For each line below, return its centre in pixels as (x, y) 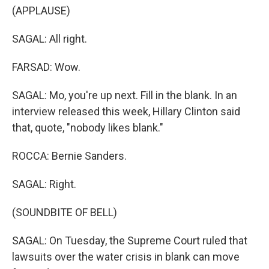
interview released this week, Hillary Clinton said (126, 111)
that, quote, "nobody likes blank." (88, 128)
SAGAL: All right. (50, 39)
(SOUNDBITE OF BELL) (65, 212)
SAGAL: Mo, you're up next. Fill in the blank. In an (125, 95)
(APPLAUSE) (41, 11)
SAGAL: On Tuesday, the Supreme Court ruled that (130, 240)
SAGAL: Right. (44, 184)
